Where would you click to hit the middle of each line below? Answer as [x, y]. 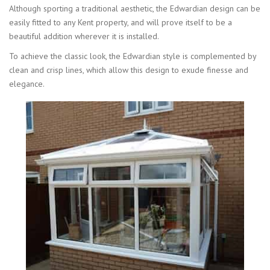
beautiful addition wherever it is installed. [84, 36]
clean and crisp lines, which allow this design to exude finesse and [129, 70]
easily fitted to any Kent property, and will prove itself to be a [121, 23]
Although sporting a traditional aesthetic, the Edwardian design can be [135, 9]
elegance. [27, 84]
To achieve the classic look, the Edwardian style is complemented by [133, 56]
